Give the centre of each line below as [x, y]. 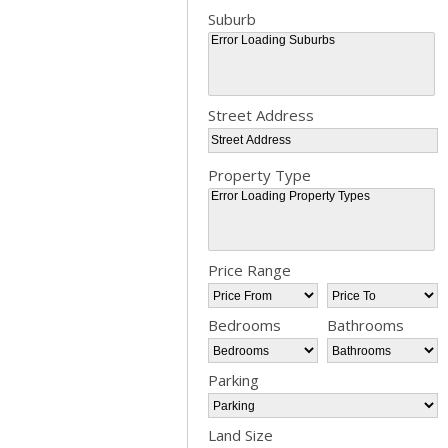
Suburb [232, 19]
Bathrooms [366, 325]
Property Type [259, 174]
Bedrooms [244, 325]
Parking [233, 380]
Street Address [261, 114]
